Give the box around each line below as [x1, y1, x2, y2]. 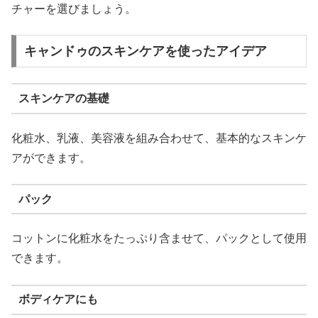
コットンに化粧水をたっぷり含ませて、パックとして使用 [11, 232, 307, 245]
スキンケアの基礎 [18, 92, 109, 104]
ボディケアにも [18, 293, 98, 306]
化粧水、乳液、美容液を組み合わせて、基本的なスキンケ [11, 131, 307, 144]
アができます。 [11, 151, 91, 164]
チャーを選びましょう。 [11, 2, 136, 15]
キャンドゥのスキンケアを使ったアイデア [23, 43, 267, 58]
